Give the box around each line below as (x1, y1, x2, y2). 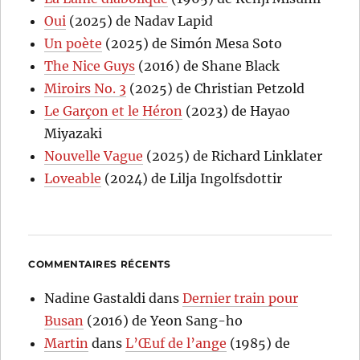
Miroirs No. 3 (44, 80, 127, 96)
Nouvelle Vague (44, 147, 144, 164)
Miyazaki (44, 125, 103, 141)
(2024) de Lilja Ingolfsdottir (101, 170, 283, 186)
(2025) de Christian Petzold (126, 80, 305, 96)
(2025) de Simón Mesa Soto (102, 35, 283, 51)
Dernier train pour (182, 289, 299, 306)
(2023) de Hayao (182, 102, 291, 119)
